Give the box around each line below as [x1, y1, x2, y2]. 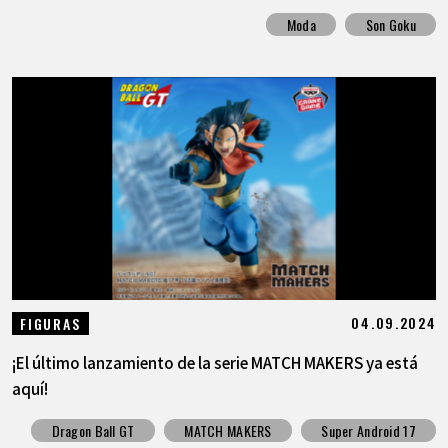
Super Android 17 [321, 420, 416, 442]
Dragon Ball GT [51, 420, 135, 442]
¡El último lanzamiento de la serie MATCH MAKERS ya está [11, 350, 418, 373]
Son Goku [365, 14, 416, 36]
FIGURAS [20, 312, 81, 334]
